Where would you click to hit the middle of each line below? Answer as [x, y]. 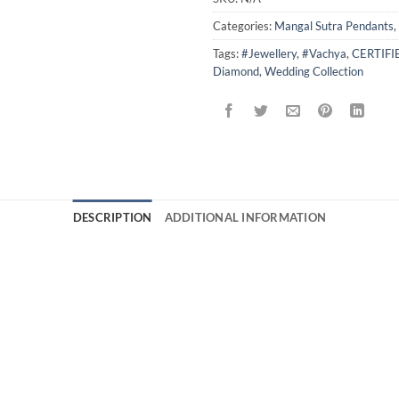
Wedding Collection [314, 71]
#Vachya [324, 53]
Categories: [244, 25]
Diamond [236, 71]
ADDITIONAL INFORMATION [245, 217]
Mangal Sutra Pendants [334, 25]
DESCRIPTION [112, 217]
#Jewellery [269, 53]
